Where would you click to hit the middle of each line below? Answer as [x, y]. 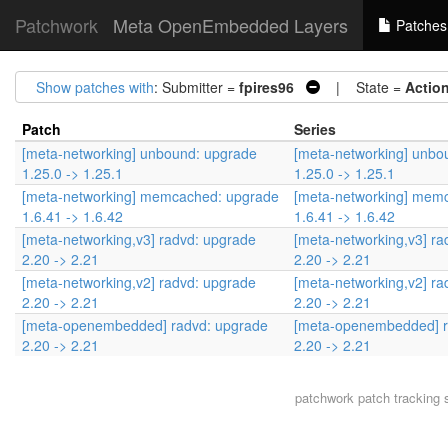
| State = [362, 87]
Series [315, 129]
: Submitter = [196, 87]
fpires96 [266, 87]
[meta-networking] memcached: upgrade [150, 196]
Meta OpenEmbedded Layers [230, 25]
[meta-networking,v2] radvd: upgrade [139, 282]
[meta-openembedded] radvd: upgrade [145, 325]
